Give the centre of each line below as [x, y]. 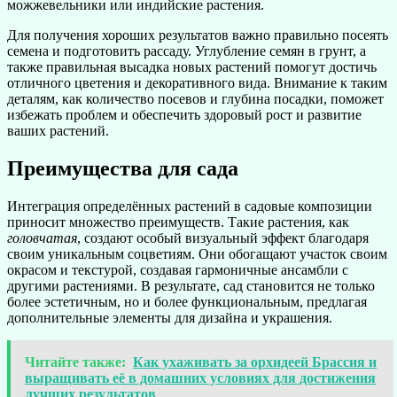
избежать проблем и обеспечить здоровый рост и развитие [184, 115]
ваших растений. [58, 131]
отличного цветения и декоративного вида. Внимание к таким [197, 83]
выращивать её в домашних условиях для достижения [200, 378]
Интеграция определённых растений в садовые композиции [190, 206]
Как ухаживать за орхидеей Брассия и [255, 362]
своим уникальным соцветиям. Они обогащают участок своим [197, 254]
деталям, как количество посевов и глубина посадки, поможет [195, 99]
